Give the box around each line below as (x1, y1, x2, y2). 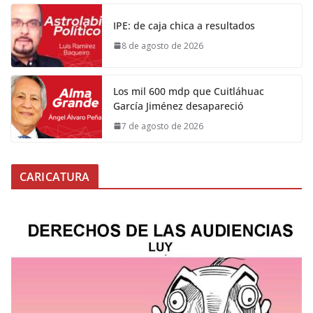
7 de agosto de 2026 (122, 119, 203, 132)
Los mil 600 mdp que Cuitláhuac (113, 84, 264, 98)
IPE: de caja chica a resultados (113, 18, 255, 32)
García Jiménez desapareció (113, 99, 243, 112)
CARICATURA (20, 168, 90, 184)
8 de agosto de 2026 (122, 39, 203, 52)
